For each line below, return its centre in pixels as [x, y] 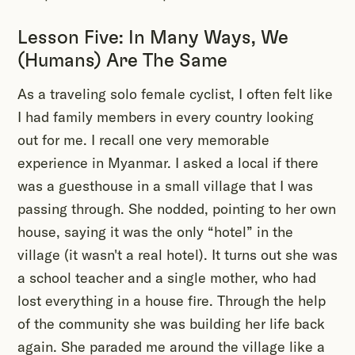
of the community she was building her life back [171, 324]
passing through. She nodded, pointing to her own [177, 209]
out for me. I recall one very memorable [143, 140]
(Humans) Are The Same [122, 61]
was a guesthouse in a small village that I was [165, 186]
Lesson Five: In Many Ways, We [153, 38]
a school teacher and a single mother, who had [167, 278]
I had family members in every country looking [166, 117]
